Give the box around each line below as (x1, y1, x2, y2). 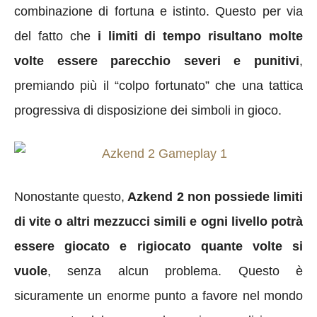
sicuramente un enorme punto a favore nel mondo (14, 288, 303, 303)
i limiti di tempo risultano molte (97, 28, 303, 43)
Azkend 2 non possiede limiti (125, 189, 304, 204)
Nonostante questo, (14, 189, 125, 204)
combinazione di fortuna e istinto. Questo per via (14, 4, 303, 18)
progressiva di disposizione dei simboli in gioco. (14, 103, 282, 117)
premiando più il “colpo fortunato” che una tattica (14, 78, 303, 93)
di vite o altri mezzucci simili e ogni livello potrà (14, 214, 303, 229)
